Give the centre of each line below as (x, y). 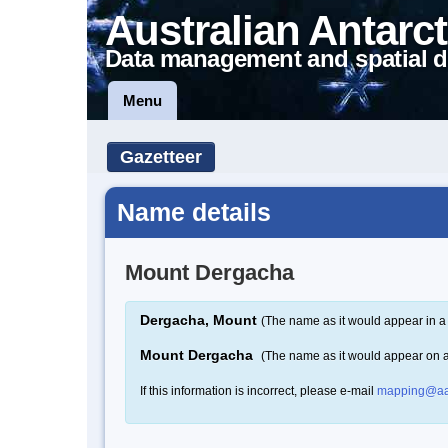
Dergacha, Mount (198, 319)
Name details (194, 212)
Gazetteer (161, 157)
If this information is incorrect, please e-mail (258, 390)
